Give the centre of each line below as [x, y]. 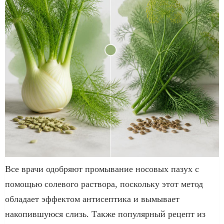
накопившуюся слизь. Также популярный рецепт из [105, 214]
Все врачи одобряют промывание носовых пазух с [102, 169]
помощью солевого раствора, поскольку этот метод [104, 184]
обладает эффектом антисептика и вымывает [92, 199]
